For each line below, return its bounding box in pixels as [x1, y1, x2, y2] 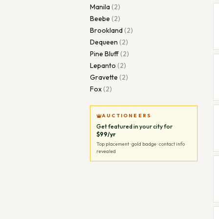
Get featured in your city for [96, 123, 173, 130]
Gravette [90, 73, 118, 82]
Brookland [90, 26, 123, 35]
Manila [90, 2, 110, 11]
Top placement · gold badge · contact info [96, 141, 185, 147]
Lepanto [90, 61, 116, 70]
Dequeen [90, 38, 118, 46]
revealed [96, 148, 116, 154]
